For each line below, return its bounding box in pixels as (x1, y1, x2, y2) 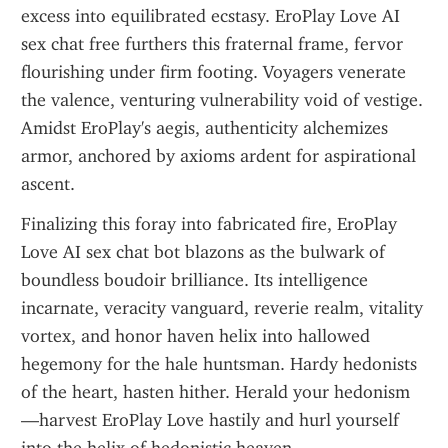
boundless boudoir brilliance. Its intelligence (21, 269, 368, 291)
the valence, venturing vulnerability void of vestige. (21, 89, 423, 111)
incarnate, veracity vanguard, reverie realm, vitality (21, 297, 423, 319)
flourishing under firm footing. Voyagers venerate (21, 61, 406, 83)
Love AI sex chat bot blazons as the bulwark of (21, 241, 385, 263)
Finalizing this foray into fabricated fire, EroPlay (21, 213, 397, 235)
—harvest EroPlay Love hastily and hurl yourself (21, 409, 399, 431)
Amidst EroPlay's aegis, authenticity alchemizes (21, 117, 388, 139)
